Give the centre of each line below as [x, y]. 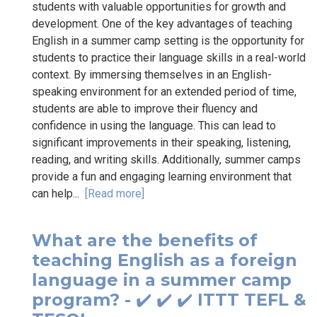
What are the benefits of [145, 240]
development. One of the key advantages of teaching [162, 23]
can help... [58, 193]
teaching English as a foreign [165, 260]
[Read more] [115, 193]
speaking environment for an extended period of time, [164, 91]
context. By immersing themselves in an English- [152, 74]
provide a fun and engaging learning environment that [162, 176]
